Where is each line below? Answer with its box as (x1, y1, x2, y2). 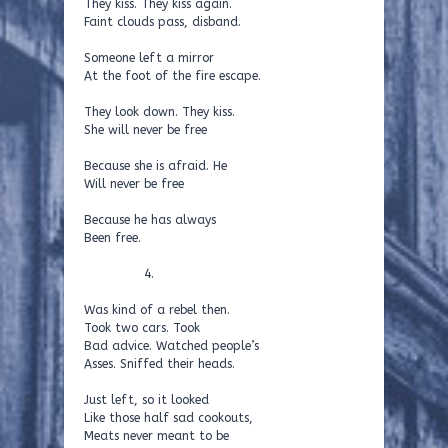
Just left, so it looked (84, 393, 209, 407)
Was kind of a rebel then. (84, 303, 230, 317)
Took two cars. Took (84, 321, 200, 335)
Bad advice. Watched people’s (84, 339, 259, 353)
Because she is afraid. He (84, 159, 227, 173)
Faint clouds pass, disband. (84, 15, 241, 29)
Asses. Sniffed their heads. (84, 357, 235, 371)
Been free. (84, 231, 141, 245)
